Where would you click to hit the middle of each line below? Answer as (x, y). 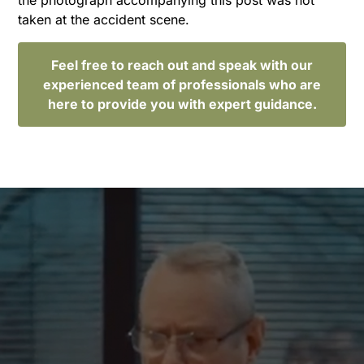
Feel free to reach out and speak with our (182, 65)
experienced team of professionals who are (182, 84)
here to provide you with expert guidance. (182, 104)
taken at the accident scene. (104, 19)
